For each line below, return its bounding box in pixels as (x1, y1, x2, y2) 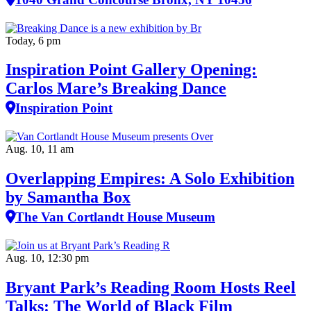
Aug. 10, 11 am (6, 143, 74, 155)
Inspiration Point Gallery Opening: (6, 60, 257, 79)
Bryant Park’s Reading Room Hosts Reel (6, 278, 296, 297)
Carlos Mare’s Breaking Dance (6, 79, 226, 98)
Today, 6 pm (6, 34, 60, 47)
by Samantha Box (6, 188, 131, 207)
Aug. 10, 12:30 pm (6, 252, 89, 264)
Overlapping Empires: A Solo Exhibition (6, 169, 294, 188)
